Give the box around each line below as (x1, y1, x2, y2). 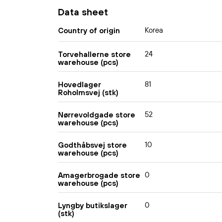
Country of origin (58, 26, 120, 35)
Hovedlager (58, 80, 101, 89)
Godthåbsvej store (58, 140, 127, 149)
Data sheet (58, 6, 108, 18)
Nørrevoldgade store (58, 110, 135, 119)
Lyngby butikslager (58, 201, 127, 210)
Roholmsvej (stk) (58, 88, 118, 97)
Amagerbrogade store (58, 170, 140, 179)
